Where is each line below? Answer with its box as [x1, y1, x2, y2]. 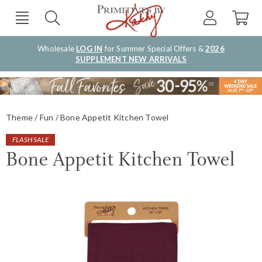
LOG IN [76, 44, 103, 53]
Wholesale [37, 44, 77, 53]
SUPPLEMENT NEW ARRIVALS [75, 54, 187, 64]
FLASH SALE [12, 135, 49, 144]
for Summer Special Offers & [102, 44, 205, 53]
